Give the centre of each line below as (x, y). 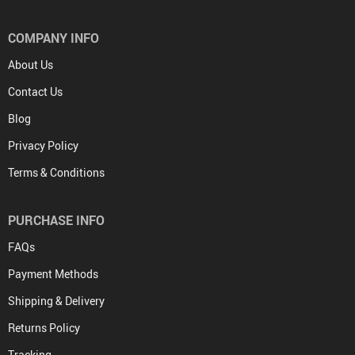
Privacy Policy (43, 145)
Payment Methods (53, 273)
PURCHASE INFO (56, 220)
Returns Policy (44, 327)
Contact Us (35, 91)
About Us (31, 64)
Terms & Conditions (56, 172)
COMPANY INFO (53, 38)
